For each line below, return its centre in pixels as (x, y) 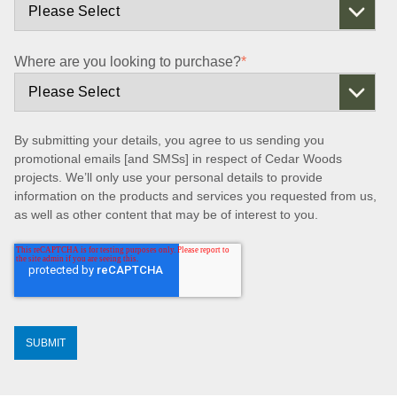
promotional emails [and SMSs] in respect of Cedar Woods (178, 159)
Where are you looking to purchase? (128, 61)
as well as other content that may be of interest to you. (166, 215)
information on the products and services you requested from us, (195, 196)
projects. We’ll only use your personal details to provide (168, 178)
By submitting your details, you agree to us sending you (169, 140)
